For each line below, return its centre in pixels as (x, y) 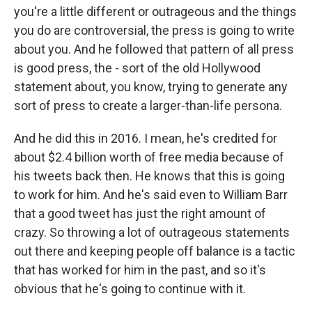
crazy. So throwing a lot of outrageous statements (152, 233)
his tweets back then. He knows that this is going (149, 176)
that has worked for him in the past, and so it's (140, 270)
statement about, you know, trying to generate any (151, 87)
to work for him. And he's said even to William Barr (151, 195)
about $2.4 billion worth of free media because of (149, 157)
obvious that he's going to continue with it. (130, 289)
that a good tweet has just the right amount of (140, 214)
